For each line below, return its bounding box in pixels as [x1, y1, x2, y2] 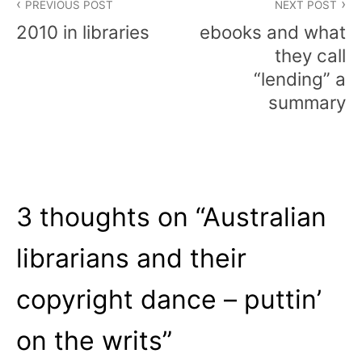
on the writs [16, 325, 162, 357]
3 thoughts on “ [16, 201, 203, 234]
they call [275, 44, 346, 67]
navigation [15, 10, 116, 34]
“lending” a [254, 68, 346, 90]
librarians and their [16, 242, 246, 275]
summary [268, 91, 346, 114]
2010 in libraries [16, 21, 149, 44]
